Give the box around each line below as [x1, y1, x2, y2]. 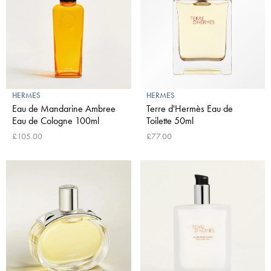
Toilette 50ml [146, 114, 194, 127]
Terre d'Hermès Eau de [146, 102, 233, 115]
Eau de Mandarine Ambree [12, 102, 116, 115]
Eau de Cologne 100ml [12, 114, 99, 127]
